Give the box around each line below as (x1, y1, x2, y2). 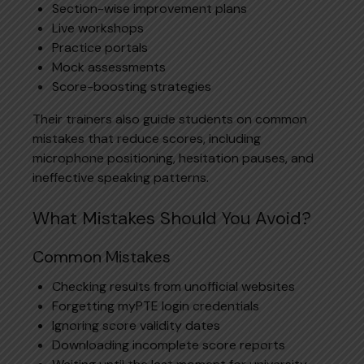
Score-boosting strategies (52, 77, 211, 95)
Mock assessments (52, 58, 166, 76)
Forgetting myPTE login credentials (52, 297, 259, 314)
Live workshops (52, 19, 144, 37)
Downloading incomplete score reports (52, 336, 285, 353)
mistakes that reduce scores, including (32, 129, 261, 147)
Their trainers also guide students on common (32, 110, 307, 128)
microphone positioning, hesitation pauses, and (32, 149, 314, 167)
